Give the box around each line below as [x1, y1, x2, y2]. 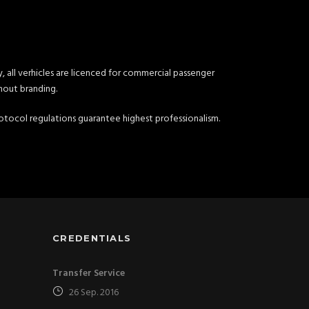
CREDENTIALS [52, 232, 132, 243]
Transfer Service [52, 266, 125, 281]
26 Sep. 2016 [69, 285, 119, 301]
